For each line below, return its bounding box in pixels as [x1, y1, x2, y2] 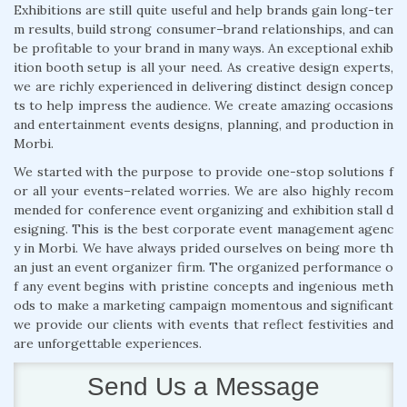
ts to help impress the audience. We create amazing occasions [14, 96, 393, 114]
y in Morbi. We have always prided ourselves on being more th [14, 239, 393, 256]
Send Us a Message [87, 372, 320, 401]
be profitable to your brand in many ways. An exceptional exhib [14, 39, 393, 56]
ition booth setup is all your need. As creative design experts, [14, 58, 393, 75]
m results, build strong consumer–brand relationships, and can [14, 20, 393, 37]
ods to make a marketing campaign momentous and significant [14, 296, 393, 313]
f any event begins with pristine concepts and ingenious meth [14, 277, 393, 294]
